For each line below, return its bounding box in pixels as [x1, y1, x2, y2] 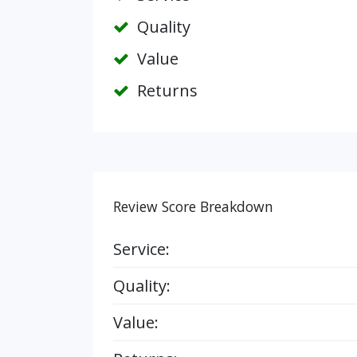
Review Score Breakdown [113, 197, 273, 216]
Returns [133, 80, 198, 101]
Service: [113, 238, 170, 260]
